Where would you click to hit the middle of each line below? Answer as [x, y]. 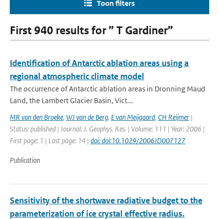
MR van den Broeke [36, 117]
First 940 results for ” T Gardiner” [91, 31]
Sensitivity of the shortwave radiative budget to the [106, 200]
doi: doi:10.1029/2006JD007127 [138, 141]
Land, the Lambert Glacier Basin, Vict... [71, 100]
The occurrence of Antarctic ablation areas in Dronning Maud [108, 89]
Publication [25, 160]
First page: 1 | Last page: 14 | [50, 141]
